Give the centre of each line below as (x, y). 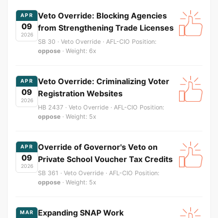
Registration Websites (80, 93)
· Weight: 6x (78, 51)
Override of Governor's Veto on (98, 147)
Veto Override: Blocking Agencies (102, 15)
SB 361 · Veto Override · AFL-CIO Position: (99, 173)
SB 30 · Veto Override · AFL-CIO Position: (97, 41)
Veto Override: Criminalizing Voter (104, 81)
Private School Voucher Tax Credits (105, 159)
